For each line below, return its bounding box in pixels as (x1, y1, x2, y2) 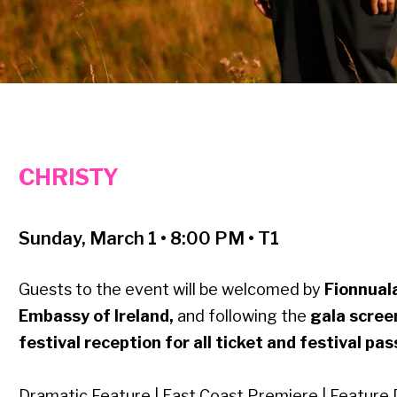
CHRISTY (18, 164, 119, 191)
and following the (176, 307, 310, 326)
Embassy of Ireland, (18, 307, 177, 326)
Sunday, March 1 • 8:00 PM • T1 (18, 228, 279, 250)
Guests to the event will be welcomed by (18, 280, 324, 300)
